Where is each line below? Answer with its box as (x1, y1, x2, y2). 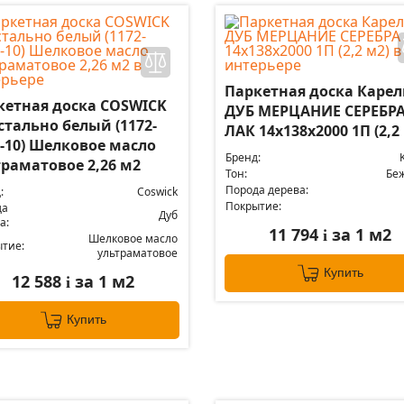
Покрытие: (225, 198, 281, 214)
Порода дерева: (225, 182, 308, 197)
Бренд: (225, 150, 261, 165)
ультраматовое (97, 245, 178, 261)
